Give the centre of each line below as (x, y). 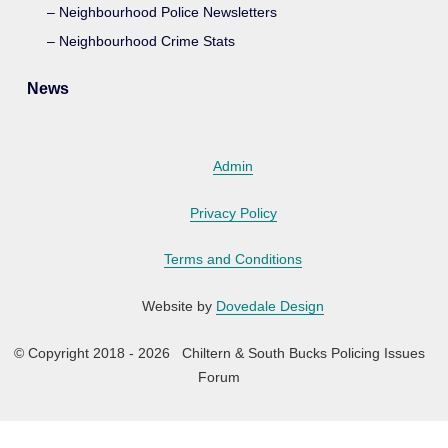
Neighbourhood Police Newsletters (168, 12)
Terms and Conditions (233, 259)
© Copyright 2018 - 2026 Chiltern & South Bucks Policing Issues (219, 352)
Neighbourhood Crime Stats (147, 40)
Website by (179, 305)
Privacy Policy (233, 212)
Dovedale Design (270, 305)
